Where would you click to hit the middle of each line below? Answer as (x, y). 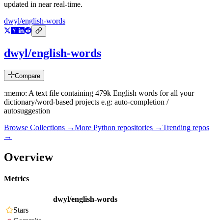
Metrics (16, 179)
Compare (27, 76)
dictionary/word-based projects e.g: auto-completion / (86, 102)
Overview (28, 157)
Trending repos (186, 128)
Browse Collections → (39, 128)
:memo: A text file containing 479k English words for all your (99, 93)
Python (104, 128)
